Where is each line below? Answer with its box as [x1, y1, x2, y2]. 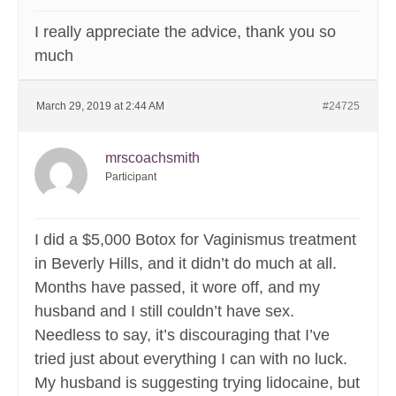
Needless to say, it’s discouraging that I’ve [34, 326, 330, 345]
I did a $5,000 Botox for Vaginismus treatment [34, 231, 356, 249]
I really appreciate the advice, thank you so [34, 23, 336, 42]
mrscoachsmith [105, 150, 200, 166]
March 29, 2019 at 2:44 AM [36, 100, 164, 113]
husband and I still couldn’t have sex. [34, 302, 294, 321]
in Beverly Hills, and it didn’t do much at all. [34, 255, 337, 273]
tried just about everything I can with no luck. [34, 350, 347, 369]
